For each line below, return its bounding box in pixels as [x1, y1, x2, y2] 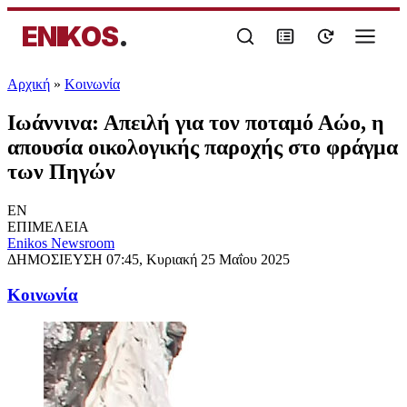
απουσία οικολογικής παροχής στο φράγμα [7, 134, 398, 159]
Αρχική [7, 76, 50, 92]
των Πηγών [7, 159, 115, 184]
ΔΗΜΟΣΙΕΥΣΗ [7, 251, 106, 267]
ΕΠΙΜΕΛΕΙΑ [7, 218, 89, 234]
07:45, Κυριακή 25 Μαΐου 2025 [106, 251, 290, 267]
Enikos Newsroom [7, 234, 114, 251]
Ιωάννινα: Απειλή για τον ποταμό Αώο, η [7, 110, 384, 134]
